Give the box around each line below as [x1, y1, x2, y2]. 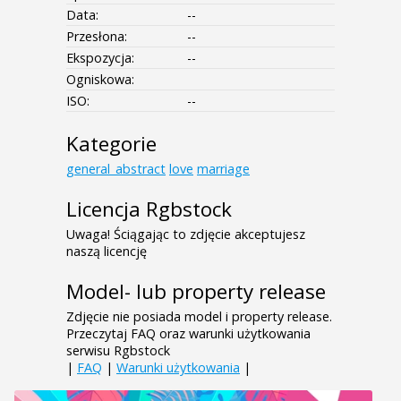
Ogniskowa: [66, 71, 134, 89]
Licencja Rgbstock [66, 195, 232, 224]
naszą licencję [66, 243, 147, 260]
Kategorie [66, 130, 157, 158]
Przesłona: [66, 28, 127, 46]
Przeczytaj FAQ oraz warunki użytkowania [66, 325, 311, 343]
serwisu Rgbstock [66, 342, 170, 360]
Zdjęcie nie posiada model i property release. [66, 308, 332, 326]
